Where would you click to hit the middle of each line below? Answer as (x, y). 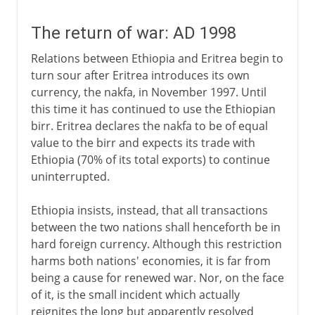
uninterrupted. (70, 176)
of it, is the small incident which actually (135, 294)
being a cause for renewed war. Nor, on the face (157, 277)
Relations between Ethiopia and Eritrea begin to (157, 58)
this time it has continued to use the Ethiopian (153, 109)
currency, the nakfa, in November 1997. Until (148, 92)
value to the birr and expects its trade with (143, 142)
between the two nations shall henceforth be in (155, 227)
